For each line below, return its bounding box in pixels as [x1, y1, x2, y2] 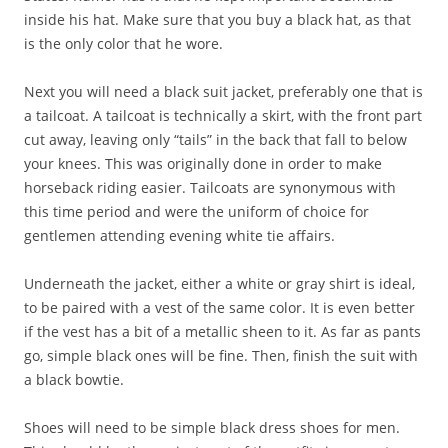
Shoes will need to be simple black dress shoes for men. [24, 418, 400, 437]
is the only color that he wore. [24, 34, 223, 53]
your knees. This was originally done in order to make [24, 154, 382, 173]
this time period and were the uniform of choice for [24, 202, 369, 221]
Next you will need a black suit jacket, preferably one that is [24, 82, 423, 101]
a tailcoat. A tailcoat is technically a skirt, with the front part [24, 106, 422, 125]
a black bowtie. [24, 370, 124, 389]
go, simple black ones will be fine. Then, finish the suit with [24, 346, 418, 365]
